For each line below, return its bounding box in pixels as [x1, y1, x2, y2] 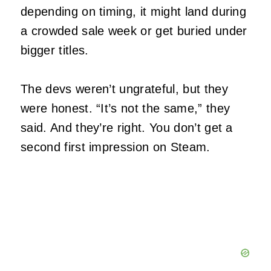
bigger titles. [21, 43, 89, 57]
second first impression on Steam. [21, 140, 211, 154]
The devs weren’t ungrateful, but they [21, 82, 228, 96]
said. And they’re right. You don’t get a [21, 120, 233, 134]
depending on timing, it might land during [21, 4, 247, 18]
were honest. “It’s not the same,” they [21, 101, 230, 115]
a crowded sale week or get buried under [21, 24, 247, 38]
